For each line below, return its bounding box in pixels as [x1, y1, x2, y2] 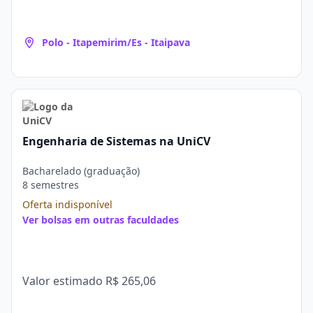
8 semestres [22, 178, 79, 191]
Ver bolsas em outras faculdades [22, 213, 179, 226]
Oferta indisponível [22, 198, 112, 211]
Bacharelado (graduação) [22, 164, 140, 177]
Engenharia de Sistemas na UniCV [22, 133, 210, 149]
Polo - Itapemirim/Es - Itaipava [42, 36, 190, 49]
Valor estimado [22, 273, 105, 289]
